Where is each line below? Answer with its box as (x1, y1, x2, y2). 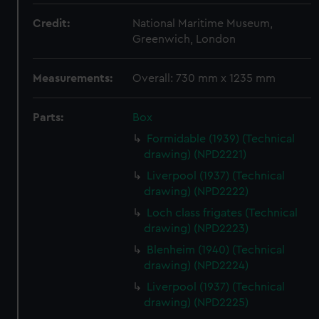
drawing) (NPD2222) (144, 186, 249, 197)
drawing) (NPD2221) (144, 149, 247, 160)
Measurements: (33, 73, 113, 84)
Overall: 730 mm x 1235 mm (132, 73, 276, 84)
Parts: (33, 112, 64, 123)
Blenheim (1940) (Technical (147, 244, 286, 256)
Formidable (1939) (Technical (147, 133, 296, 145)
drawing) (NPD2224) (144, 260, 249, 271)
